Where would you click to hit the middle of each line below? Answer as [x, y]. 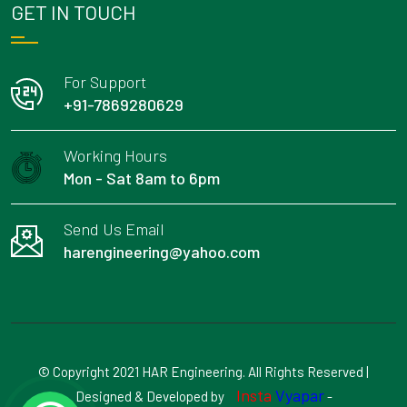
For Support [105, 82]
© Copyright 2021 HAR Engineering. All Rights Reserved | [203, 372]
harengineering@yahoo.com [162, 252]
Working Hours [115, 156]
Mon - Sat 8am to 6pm [142, 179]
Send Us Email [114, 229]
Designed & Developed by [151, 397]
